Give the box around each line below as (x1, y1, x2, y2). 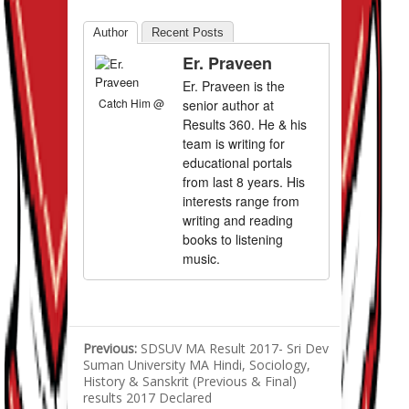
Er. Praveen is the (183, 77, 285, 96)
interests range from (183, 192, 299, 211)
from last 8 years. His (183, 173, 305, 192)
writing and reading (183, 211, 293, 230)
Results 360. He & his (183, 115, 307, 134)
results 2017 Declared (83, 389, 212, 407)
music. (183, 249, 220, 268)
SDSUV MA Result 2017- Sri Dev (141, 340, 329, 358)
